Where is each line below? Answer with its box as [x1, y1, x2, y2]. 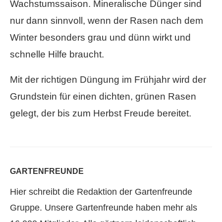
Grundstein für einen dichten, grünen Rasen [10, 91, 196, 102]
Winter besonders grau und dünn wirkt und [10, 32, 191, 43]
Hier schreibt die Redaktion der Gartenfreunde [10, 186, 192, 197]
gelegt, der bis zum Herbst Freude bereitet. [10, 108, 191, 118]
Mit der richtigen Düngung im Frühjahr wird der [10, 74, 206, 85]
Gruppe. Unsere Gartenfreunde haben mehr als [10, 202, 197, 213]
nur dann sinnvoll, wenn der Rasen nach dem [10, 15, 203, 26]
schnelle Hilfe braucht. [10, 49, 104, 59]
